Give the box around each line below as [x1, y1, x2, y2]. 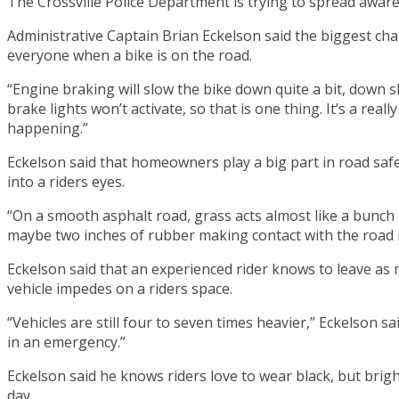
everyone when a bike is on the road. [7, 45, 252, 65]
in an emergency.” [7, 331, 126, 352]
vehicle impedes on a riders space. [7, 278, 232, 298]
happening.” [7, 118, 88, 138]
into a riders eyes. [7, 171, 125, 191]
